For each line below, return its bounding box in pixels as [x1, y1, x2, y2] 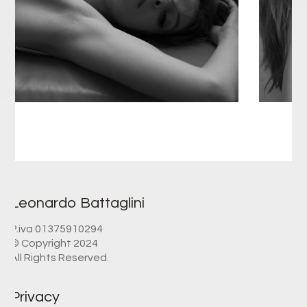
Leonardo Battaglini [10, 195, 145, 211]
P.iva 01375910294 [10, 223, 103, 234]
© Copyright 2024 [10, 237, 98, 249]
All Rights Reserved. [10, 251, 109, 263]
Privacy [10, 288, 60, 305]
